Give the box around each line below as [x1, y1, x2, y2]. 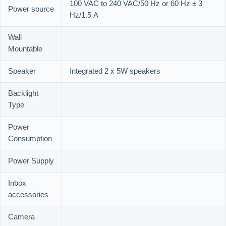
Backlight [8, 88, 38, 100]
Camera [8, 211, 35, 223]
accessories [8, 189, 48, 201]
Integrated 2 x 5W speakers [70, 66, 160, 78]
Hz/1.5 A [70, 10, 98, 22]
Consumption [8, 133, 52, 145]
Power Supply [8, 155, 54, 167]
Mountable [8, 43, 42, 55]
